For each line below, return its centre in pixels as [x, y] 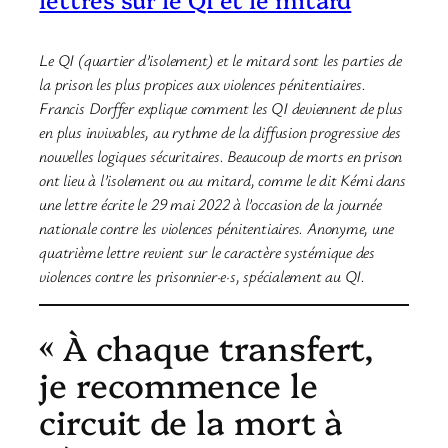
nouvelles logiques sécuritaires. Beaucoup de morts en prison [221, 155]
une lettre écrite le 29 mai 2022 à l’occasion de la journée [210, 203]
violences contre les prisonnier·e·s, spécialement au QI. [202, 275]
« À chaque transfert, [207, 347]
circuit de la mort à [191, 421]
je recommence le [178, 384]
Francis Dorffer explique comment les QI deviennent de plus [221, 107]
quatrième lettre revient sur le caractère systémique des [207, 251]
